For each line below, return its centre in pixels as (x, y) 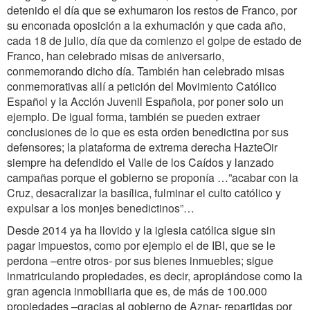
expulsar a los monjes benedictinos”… (101, 208)
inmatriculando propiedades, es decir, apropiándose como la (155, 276)
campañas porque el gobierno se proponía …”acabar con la (153, 177)
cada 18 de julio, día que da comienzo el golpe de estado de (154, 40)
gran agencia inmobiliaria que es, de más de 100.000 (137, 291)
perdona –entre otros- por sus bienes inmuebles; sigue (140, 261)
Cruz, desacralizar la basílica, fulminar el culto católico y (144, 193)
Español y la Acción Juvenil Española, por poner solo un (145, 101)
